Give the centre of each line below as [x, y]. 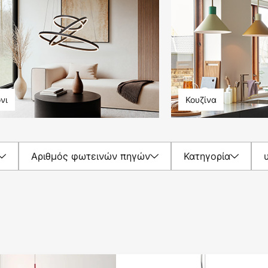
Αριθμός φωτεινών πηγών [91, 156]
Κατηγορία [207, 156]
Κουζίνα [201, 100]
